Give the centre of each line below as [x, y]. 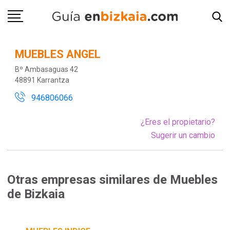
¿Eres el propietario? [178, 122]
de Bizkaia [36, 194]
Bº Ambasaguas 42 [46, 70]
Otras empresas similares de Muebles [113, 180]
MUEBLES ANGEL [57, 54]
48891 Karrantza [42, 80]
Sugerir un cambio [183, 135]
